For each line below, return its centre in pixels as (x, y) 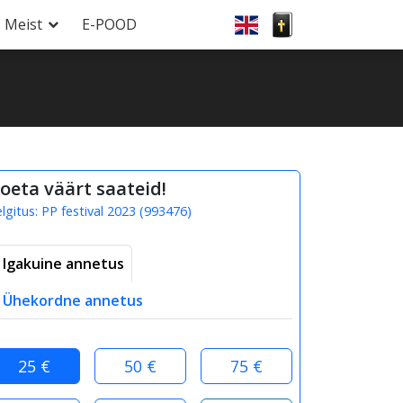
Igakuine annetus (63, 264)
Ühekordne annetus (73, 300)
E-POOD (109, 24)
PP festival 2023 (89, 211)
